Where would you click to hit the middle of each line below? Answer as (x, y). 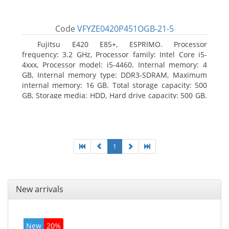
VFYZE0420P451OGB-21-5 (125, 29)
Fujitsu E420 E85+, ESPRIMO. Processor (122, 44)
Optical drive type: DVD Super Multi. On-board (114, 106)
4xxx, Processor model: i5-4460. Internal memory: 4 (114, 65)
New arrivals (40, 189)
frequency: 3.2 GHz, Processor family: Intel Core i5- (114, 54)
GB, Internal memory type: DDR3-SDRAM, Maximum (114, 75)
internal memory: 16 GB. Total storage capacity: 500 (114, 85)
